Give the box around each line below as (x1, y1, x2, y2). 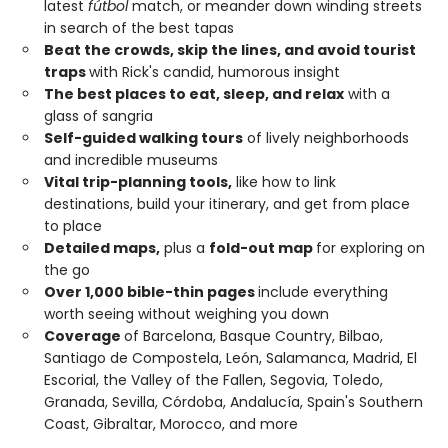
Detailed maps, (44, 238, 160, 259)
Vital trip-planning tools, (44, 172, 232, 193)
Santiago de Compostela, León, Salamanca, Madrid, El (44, 348, 417, 369)
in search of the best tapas (44, 18, 234, 39)
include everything (258, 282, 388, 303)
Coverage (44, 326, 124, 347)
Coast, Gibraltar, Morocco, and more (44, 414, 298, 435)
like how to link (232, 172, 336, 193)
